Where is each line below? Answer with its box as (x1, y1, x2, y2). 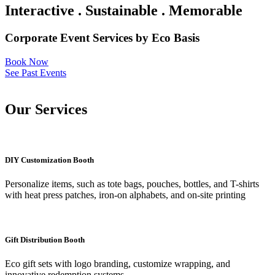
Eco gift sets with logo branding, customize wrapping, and (5, 258, 230, 269)
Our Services (5, 101, 87, 118)
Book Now (5, 56, 48, 67)
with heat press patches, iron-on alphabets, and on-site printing (5, 189, 246, 200)
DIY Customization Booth (5, 155, 94, 165)
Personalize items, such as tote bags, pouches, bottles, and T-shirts (5, 178, 259, 189)
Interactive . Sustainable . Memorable (5, 2, 242, 18)
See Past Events (5, 67, 66, 78)
